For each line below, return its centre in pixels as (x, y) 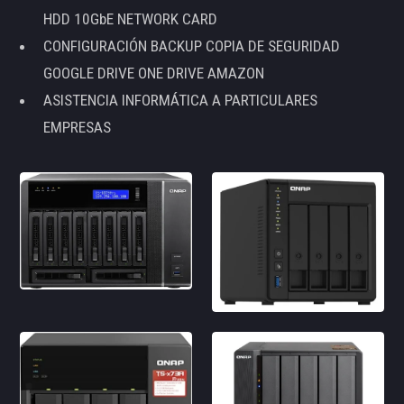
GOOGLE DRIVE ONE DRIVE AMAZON (153, 73)
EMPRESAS (77, 128)
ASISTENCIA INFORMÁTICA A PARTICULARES (180, 101)
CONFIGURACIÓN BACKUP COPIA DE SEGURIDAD (191, 46)
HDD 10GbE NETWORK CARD (130, 19)
